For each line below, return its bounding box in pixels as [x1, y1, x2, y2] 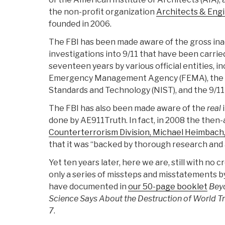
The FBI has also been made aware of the [49, 103, 207, 114]
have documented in [49, 182, 128, 192]
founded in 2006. [49, 19, 111, 29]
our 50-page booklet [128, 182, 207, 192]
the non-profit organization [49, 7, 156, 17]
